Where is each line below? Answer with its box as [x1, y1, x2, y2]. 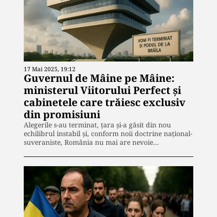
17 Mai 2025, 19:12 [24, 64, 76, 73]
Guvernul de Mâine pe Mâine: [24, 71, 174, 85]
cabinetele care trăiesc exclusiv [24, 95, 186, 109]
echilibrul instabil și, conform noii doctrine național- [24, 128, 192, 138]
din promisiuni [24, 107, 100, 121]
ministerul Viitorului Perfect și [24, 83, 181, 97]
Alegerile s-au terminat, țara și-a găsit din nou [24, 120, 171, 129]
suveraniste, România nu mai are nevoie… [24, 137, 159, 147]
